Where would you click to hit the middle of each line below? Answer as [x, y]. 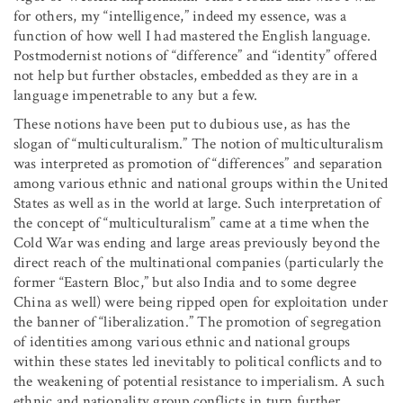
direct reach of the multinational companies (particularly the [199, 262]
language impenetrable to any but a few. [135, 95]
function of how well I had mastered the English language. [193, 36]
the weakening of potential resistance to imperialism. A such [199, 381]
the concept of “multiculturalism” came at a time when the [192, 223]
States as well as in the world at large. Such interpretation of [197, 203]
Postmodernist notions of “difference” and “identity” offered [195, 55]
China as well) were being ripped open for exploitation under [201, 302]
